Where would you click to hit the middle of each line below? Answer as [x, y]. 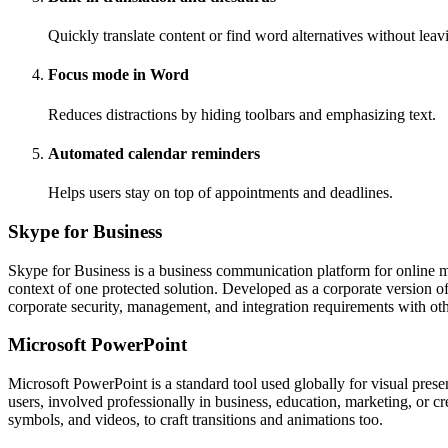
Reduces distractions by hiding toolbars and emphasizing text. [242, 114]
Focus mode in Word [118, 75]
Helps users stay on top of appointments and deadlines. [220, 193]
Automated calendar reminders [154, 154]
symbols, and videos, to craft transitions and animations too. [195, 420]
